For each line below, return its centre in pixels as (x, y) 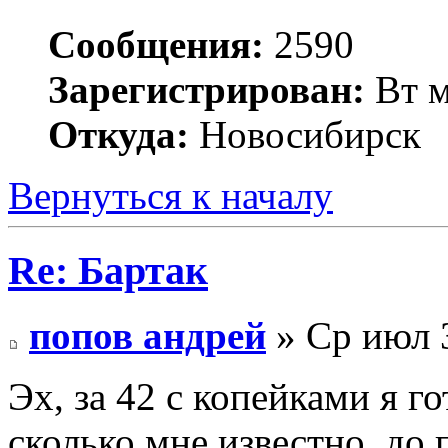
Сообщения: (156, 45)
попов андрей (147, 335)
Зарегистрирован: (206, 90)
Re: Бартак (108, 270)
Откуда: (118, 135)
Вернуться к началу (170, 196)
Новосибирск (305, 135)
